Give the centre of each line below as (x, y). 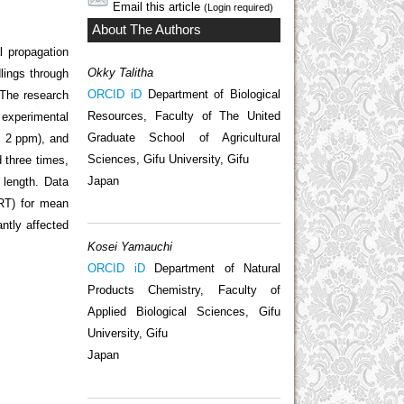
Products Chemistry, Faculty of (184, 290)
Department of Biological (211, 94)
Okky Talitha (120, 72)
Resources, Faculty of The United (184, 115)
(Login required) (239, 8)
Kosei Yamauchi (130, 247)
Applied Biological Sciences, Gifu (184, 312)
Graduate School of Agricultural (184, 137)
